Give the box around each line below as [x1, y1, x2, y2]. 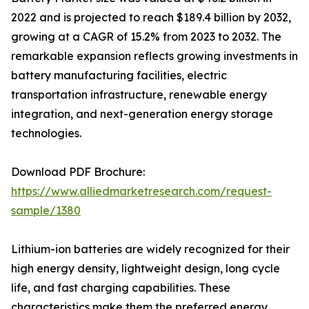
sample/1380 [11, 203, 81, 218]
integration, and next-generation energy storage [11, 107, 273, 121]
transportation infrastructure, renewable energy [11, 88, 267, 102]
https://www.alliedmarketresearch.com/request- [11, 184, 272, 199]
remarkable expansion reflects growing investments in [11, 49, 298, 63]
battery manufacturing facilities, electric [11, 68, 227, 83]
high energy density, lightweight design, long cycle [11, 261, 280, 276]
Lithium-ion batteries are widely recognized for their [11, 242, 290, 257]
